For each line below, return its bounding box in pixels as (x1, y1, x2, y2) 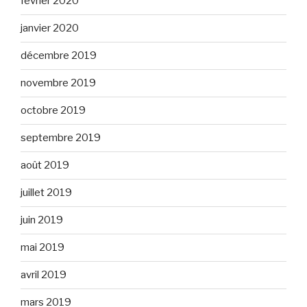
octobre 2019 (21, 104, 86, 117)
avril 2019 (21, 269, 66, 282)
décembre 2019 (21, 49, 97, 62)
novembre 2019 (21, 77, 96, 90)
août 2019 (21, 159, 69, 172)
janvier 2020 (21, 22, 79, 35)
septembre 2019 (21, 132, 101, 145)
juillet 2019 (21, 186, 72, 199)
